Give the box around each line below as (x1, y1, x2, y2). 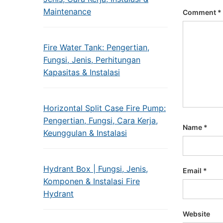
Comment (183, 8, 218, 16)
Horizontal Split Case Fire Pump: (43, 103, 166, 113)
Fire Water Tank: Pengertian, (43, 42, 149, 52)
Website (183, 210, 210, 218)
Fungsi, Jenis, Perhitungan (43, 55, 140, 65)
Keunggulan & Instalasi (43, 128, 127, 138)
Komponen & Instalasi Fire (43, 176, 140, 186)
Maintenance (43, 6, 91, 16)
